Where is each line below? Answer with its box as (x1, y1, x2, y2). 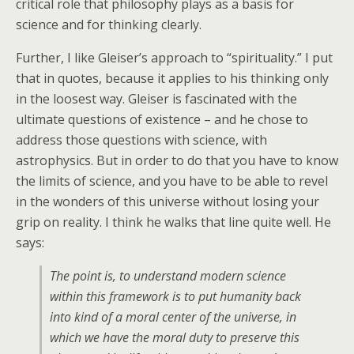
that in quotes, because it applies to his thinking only (16, 70, 329, 88)
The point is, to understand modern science (50, 267, 286, 285)
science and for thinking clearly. (16, 16, 201, 34)
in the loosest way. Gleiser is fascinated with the (16, 90, 297, 108)
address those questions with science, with (16, 131, 267, 149)
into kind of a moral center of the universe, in (50, 308, 296, 326)
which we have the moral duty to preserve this (50, 329, 299, 347)
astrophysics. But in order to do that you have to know (16, 152, 338, 170)
